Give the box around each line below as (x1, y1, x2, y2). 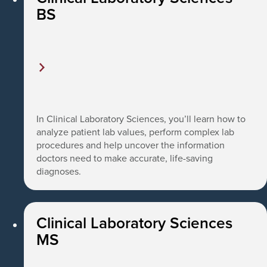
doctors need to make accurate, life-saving (36, 151, 213, 165)
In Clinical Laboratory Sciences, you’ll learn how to (36, 112, 246, 126)
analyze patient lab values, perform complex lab (36, 125, 235, 139)
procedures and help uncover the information (36, 138, 225, 152)
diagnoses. (36, 164, 82, 178)
